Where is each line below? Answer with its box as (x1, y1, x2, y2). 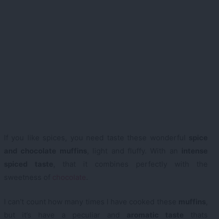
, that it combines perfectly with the (53, 159, 208, 169)
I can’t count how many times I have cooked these (4, 197, 178, 206)
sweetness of (4, 173, 52, 182)
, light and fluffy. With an (87, 146, 181, 156)
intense (181, 146, 208, 156)
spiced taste (4, 159, 53, 169)
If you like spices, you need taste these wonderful (4, 133, 189, 143)
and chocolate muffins (4, 146, 87, 156)
